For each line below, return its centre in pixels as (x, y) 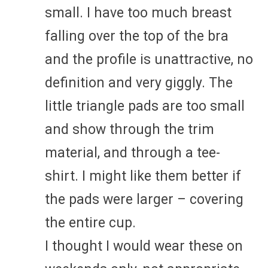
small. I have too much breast (138, 13)
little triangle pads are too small (145, 106)
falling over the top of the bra (137, 36)
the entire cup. (90, 223)
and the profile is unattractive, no (149, 59)
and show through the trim (130, 129)
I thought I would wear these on (144, 246)
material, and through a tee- (133, 153)
